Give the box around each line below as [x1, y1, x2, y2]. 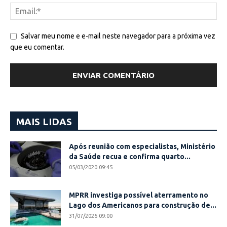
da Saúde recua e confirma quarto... [69, 152, 191, 161]
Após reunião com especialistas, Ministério [69, 142, 215, 150]
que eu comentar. [10, 43, 64, 51]
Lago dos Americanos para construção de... [69, 201, 216, 209]
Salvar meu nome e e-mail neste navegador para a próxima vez [21, 31, 215, 40]
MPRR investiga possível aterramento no [69, 191, 208, 199]
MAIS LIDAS [16, 116, 72, 127]
